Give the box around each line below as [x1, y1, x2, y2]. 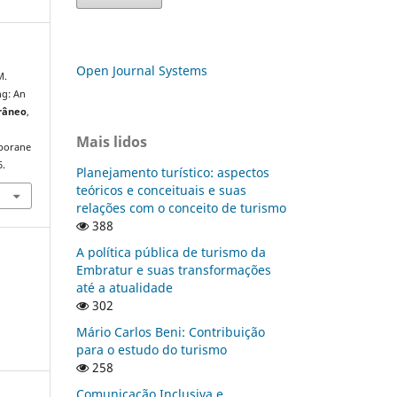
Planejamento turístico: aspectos [76, 163, 269, 181]
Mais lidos [76, 131, 147, 152]
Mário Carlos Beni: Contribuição [76, 323, 265, 340]
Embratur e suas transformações [76, 261, 271, 278]
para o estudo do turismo [76, 340, 227, 358]
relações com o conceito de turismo [76, 198, 286, 216]
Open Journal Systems [76, 61, 207, 79]
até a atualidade [76, 278, 173, 296]
